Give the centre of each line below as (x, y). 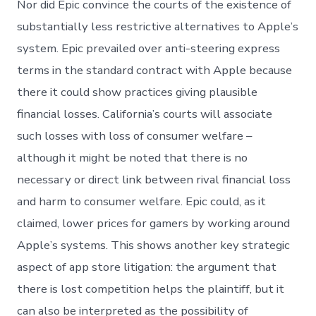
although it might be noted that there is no (133, 157)
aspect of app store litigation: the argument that (147, 267)
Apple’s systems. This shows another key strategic (154, 245)
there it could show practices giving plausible (138, 92)
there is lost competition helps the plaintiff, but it (151, 288)
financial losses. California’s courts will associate (145, 114)
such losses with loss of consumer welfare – (135, 135)
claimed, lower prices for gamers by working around (154, 223)
